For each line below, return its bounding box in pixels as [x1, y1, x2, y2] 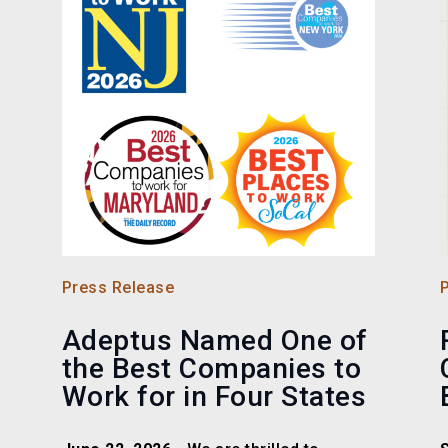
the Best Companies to [61, 352, 362, 386]
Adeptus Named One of [61, 324, 368, 358]
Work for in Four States [61, 380, 367, 414]
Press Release [61, 278, 175, 298]
